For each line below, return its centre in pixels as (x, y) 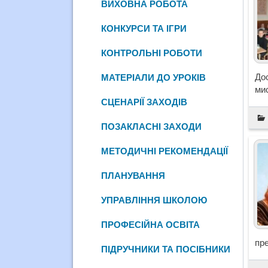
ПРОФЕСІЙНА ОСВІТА (151, 224)
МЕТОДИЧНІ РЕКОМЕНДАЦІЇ (165, 151)
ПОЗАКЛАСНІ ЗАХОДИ (152, 126)
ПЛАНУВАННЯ (133, 175)
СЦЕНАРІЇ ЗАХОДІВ (144, 102)
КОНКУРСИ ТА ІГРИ (144, 28)
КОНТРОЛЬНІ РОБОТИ (152, 53)
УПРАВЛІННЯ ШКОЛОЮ (154, 200)
